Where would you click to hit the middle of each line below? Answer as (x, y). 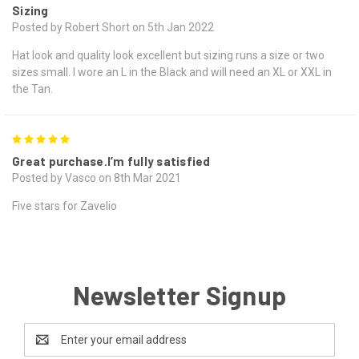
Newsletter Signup (179, 295)
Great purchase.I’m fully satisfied (111, 161)
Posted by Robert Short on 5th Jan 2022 (113, 28)
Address (45, 348)
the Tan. (32, 89)
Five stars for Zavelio (65, 206)
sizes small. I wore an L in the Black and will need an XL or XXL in (172, 73)
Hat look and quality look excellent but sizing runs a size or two (168, 56)
